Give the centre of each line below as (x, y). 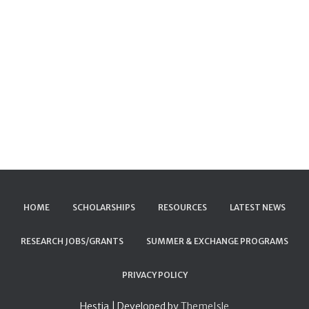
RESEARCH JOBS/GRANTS (72, 241)
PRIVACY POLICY (154, 275)
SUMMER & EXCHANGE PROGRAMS (217, 241)
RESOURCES (182, 208)
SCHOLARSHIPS (104, 208)
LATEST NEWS (258, 208)
